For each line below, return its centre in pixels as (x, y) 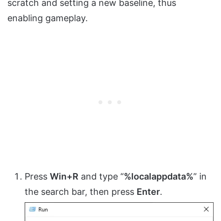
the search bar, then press (81, 192)
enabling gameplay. (48, 18)
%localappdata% (159, 177)
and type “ (101, 177)
